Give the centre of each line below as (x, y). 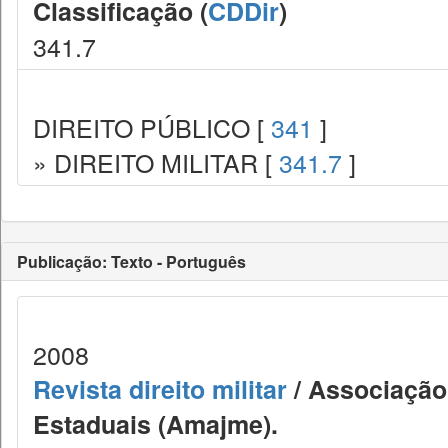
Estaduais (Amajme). (155, 424)
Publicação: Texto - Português (131, 261)
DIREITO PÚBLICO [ (152, 127)
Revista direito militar (160, 389)
